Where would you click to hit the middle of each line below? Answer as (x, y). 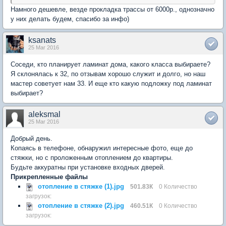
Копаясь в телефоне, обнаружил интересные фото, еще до (102, 148)
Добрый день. (32, 138)
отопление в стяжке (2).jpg (81, 206)
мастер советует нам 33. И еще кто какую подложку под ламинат (111, 83)
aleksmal (44, 114)
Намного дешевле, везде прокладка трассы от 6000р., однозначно (112, 9)
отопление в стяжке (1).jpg (81, 186)
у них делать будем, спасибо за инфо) (70, 19)
